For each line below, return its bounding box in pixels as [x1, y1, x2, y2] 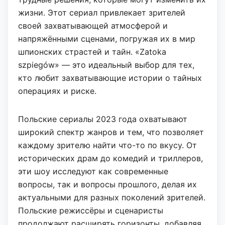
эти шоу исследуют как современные [18, 166, 168, 176]
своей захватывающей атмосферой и [18, 20, 168, 31]
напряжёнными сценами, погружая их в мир [18, 33, 195, 44]
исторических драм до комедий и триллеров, [18, 153, 203, 163]
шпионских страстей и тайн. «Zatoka [18, 46, 166, 57]
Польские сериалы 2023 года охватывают [18, 114, 187, 124]
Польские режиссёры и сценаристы [18, 205, 163, 215]
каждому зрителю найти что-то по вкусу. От [18, 140, 197, 150]
